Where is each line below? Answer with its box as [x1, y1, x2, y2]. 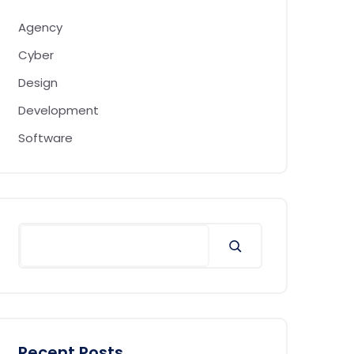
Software [18, 130, 73, 146]
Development [18, 102, 99, 119]
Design [18, 74, 58, 91]
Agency [18, 19, 62, 36]
